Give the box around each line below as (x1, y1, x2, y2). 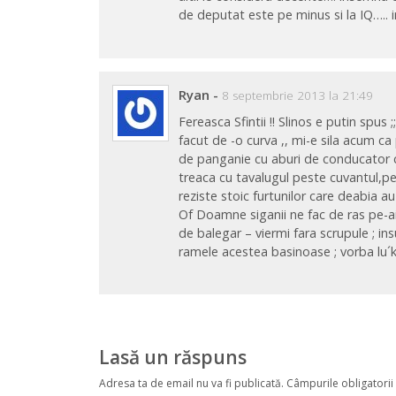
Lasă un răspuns (99, 345, 247, 370)
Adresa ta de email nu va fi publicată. (99, 375, 284, 391)
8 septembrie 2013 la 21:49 (222, 88, 374, 104)
